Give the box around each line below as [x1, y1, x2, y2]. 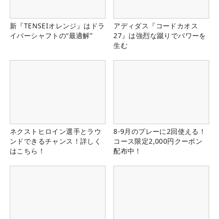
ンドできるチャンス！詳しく [10, 136, 102, 146]
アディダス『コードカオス [113, 21, 198, 31]
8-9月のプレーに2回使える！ [113, 127, 206, 136]
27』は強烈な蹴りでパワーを [113, 31, 206, 41]
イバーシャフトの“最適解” [10, 31, 93, 41]
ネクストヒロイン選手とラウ [10, 127, 102, 136]
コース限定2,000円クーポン [113, 136, 203, 146]
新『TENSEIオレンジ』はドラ [10, 21, 105, 31]
